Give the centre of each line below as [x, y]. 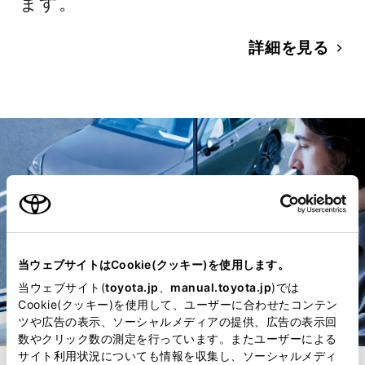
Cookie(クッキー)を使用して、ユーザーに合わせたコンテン [178, 304]
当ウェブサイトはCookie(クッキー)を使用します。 [154, 264]
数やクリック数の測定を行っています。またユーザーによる [178, 339]
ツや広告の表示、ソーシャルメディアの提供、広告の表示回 [178, 321]
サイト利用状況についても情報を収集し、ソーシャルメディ [178, 356]
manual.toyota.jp [221, 287]
